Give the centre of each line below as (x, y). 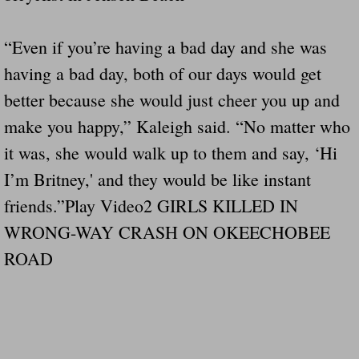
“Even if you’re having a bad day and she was (165, 46)
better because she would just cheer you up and (172, 99)
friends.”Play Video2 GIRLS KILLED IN (151, 205)
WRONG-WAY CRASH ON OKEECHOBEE (167, 232)
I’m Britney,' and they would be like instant (157, 179)
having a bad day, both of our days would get (163, 73)
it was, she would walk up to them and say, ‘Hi (171, 152)
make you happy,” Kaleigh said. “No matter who (177, 126)
